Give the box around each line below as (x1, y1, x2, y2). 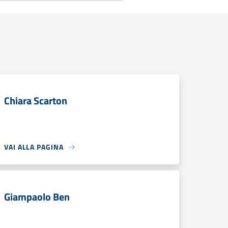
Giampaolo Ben (4, 189, 70, 205)
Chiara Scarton (4, 93, 67, 108)
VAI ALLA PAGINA (4, 141, 64, 152)
